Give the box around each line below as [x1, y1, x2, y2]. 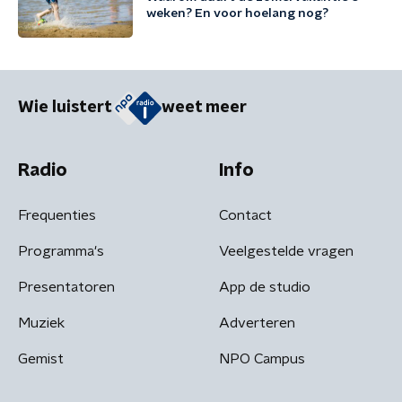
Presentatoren [18, 279, 115, 294]
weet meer [162, 100, 247, 117]
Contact [219, 207, 272, 223]
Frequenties [18, 207, 96, 223]
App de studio [219, 279, 310, 294]
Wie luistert [18, 100, 112, 117]
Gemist [18, 351, 64, 366]
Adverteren [219, 315, 295, 330]
